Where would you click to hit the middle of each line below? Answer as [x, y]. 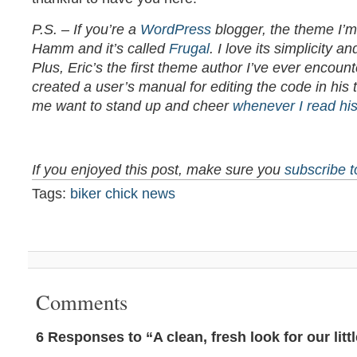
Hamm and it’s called [100, 49]
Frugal [189, 49]
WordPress [178, 29]
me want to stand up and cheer [132, 106]
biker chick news [123, 194]
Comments [82, 302]
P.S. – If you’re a [86, 29]
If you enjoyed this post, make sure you [158, 170]
